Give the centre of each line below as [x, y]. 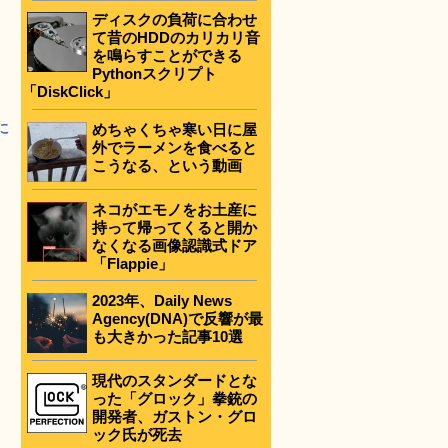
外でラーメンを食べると [174, 147]
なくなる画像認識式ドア [174, 245]
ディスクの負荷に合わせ [174, 20]
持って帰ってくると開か [174, 227]
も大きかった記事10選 [167, 336]
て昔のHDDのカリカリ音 [176, 38]
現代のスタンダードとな [174, 380]
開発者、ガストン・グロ [174, 416]
